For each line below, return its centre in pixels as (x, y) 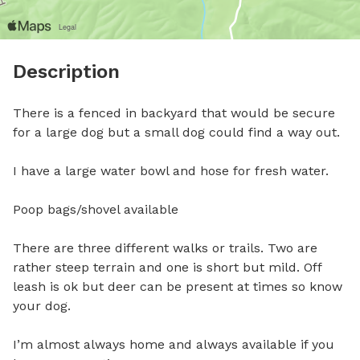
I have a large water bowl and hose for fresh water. (173, 171)
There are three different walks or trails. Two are (165, 248)
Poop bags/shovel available (96, 209)
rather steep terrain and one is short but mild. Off (167, 267)
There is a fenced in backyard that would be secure (174, 113)
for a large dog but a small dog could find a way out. (178, 132)
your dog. (44, 306)
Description (66, 72)
